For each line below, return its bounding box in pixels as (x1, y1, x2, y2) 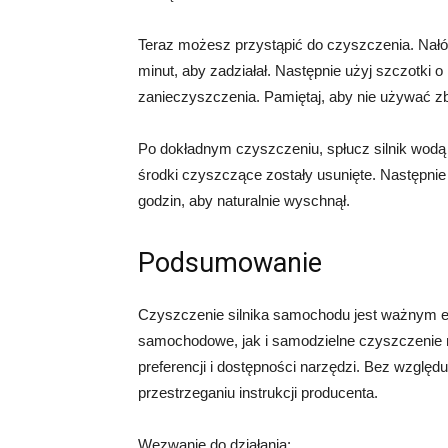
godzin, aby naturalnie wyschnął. (138, 192, 350, 209)
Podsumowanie (138, 247, 322, 279)
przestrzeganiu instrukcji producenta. (138, 384, 378, 401)
